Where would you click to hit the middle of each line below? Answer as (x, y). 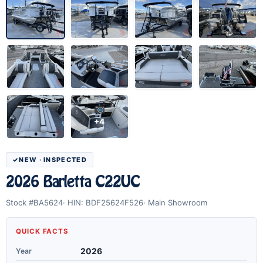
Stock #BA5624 (34, 202)
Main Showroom (178, 202)
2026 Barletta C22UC (73, 181)
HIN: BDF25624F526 (105, 202)
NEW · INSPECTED (53, 159)
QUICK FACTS (43, 231)
